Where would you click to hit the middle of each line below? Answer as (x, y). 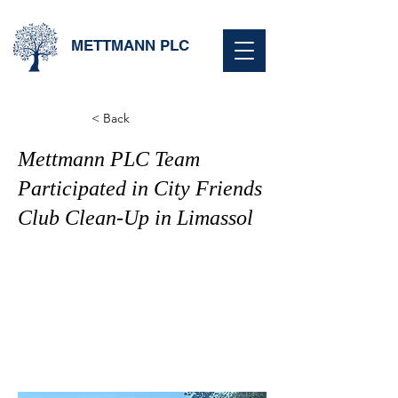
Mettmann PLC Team (109, 159)
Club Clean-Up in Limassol (135, 218)
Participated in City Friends (140, 188)
